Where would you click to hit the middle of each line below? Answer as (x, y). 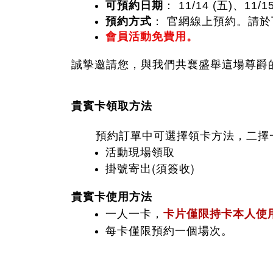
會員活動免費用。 (152, 36)
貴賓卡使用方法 (112, 196)
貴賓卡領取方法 (112, 105)
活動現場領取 (140, 151)
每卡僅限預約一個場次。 (169, 230)
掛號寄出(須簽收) (150, 168)
